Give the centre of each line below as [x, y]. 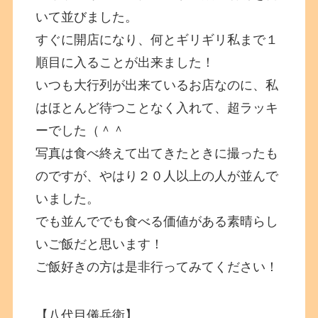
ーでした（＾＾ [81, 130]
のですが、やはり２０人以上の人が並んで [157, 176]
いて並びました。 [87, 17]
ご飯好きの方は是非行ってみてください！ [157, 267]
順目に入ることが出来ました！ [125, 62]
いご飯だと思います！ [100, 244]
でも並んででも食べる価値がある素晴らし [157, 221]
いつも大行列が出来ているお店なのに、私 [157, 85]
